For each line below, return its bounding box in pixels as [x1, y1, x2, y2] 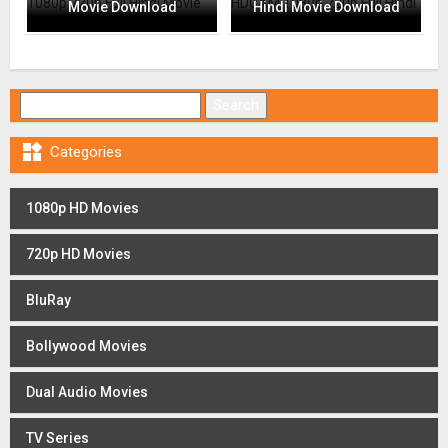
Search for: [19, 91, 100, 110]
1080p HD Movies [26, 199, 139, 216]
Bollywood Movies [26, 337, 147, 354]
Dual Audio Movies [26, 383, 148, 400]
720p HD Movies [26, 245, 131, 262]
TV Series [26, 429, 89, 446]
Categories [50, 142, 122, 161]
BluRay [26, 291, 71, 308]
